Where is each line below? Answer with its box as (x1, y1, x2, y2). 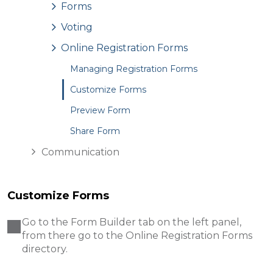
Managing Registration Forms (70, 63, 197, 75)
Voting (61, 21, 93, 34)
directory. (22, 243, 68, 255)
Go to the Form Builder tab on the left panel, (22, 216, 241, 229)
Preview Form (70, 105, 130, 116)
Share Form (70, 126, 120, 137)
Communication (41, 146, 119, 158)
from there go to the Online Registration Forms (22, 230, 252, 242)
